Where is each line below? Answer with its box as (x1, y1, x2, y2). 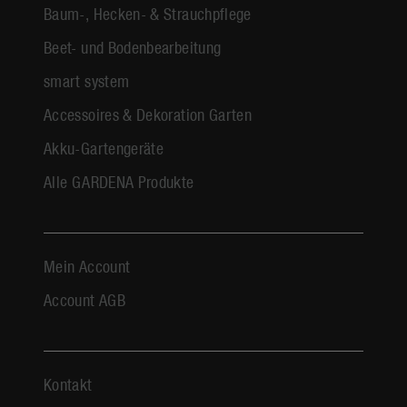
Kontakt (44, 372, 93, 395)
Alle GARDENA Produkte (44, 169, 194, 193)
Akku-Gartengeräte (44, 135, 164, 159)
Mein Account (44, 253, 131, 277)
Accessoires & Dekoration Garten (44, 102, 253, 125)
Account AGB (44, 287, 125, 311)
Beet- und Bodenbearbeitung (44, 35, 222, 58)
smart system (44, 68, 130, 92)
